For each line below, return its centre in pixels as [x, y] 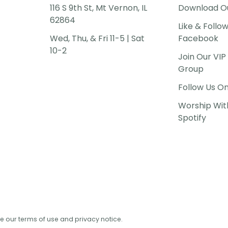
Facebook [198, 38]
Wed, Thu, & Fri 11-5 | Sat [97, 38]
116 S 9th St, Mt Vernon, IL [99, 8]
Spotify [192, 118]
